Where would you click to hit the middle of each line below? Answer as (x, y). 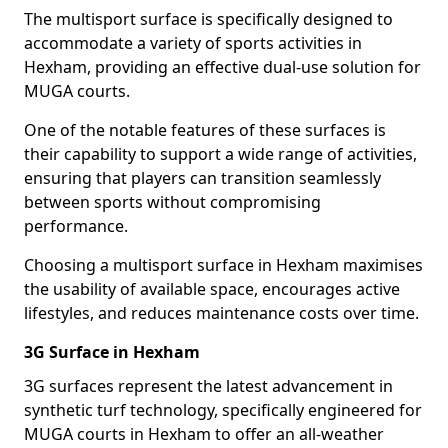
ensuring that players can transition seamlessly (202, 178)
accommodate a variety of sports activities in (193, 43)
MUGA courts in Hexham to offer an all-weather (204, 434)
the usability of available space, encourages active (212, 289)
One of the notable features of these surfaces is (205, 130)
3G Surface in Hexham (112, 352)
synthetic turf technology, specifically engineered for (223, 410)
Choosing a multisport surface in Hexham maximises (223, 265)
